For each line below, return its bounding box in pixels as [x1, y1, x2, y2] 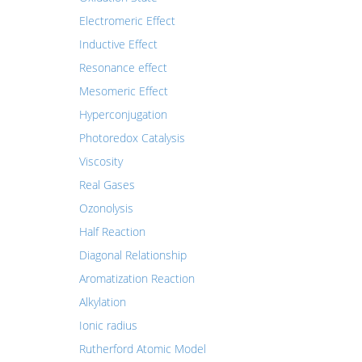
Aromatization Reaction [78, 271, 195, 286]
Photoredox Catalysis [78, 130, 185, 145]
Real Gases [78, 177, 135, 192]
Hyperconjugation [78, 107, 167, 122]
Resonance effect [78, 60, 167, 75]
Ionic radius [78, 318, 137, 333]
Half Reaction [78, 224, 145, 239]
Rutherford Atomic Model [78, 341, 206, 356]
